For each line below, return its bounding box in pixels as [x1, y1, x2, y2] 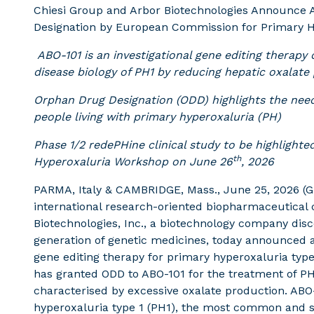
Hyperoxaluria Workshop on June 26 [34, 155, 233, 168]
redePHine [85, 138, 148, 151]
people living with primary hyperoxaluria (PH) [34, 110, 281, 123]
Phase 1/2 [34, 138, 85, 151]
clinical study [148, 138, 219, 151]
